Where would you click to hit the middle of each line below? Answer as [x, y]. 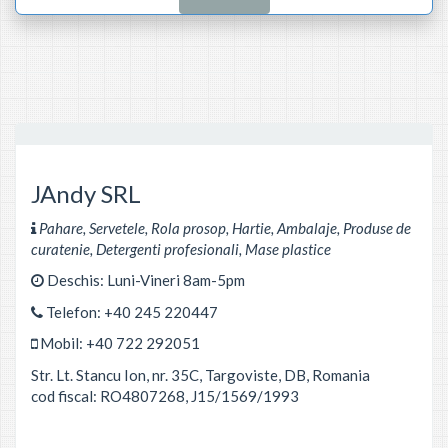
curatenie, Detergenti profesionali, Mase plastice [181, 248]
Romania [341, 374]
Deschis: [75, 280]
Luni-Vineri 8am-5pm [176, 280]
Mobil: [61, 343]
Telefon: [73, 311]
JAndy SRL [86, 193]
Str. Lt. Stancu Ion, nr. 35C [115, 374]
